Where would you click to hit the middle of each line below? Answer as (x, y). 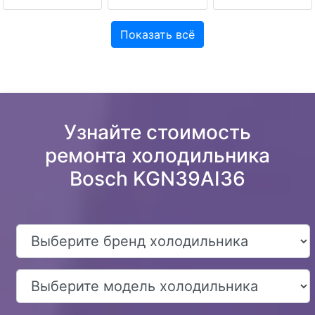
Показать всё (157, 35)
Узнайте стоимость (157, 133)
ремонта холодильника (157, 156)
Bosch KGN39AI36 (157, 179)
